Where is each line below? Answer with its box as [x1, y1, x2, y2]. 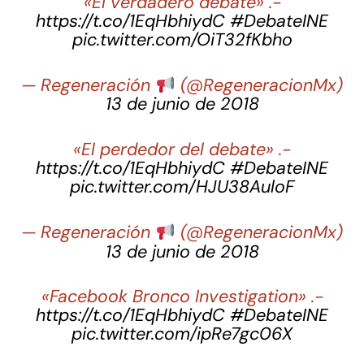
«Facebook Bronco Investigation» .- [41, 284, 323, 308]
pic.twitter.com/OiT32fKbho [71, 28, 292, 51]
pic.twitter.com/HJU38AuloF [70, 175, 294, 198]
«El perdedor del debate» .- [73, 137, 291, 161]
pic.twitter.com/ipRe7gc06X [71, 322, 292, 345]
